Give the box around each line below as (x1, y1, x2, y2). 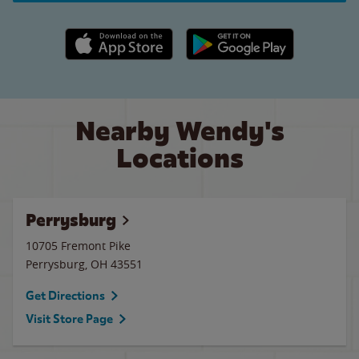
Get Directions (26, 288, 105, 303)
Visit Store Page (26, 312, 113, 326)
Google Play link (185, 28, 269, 44)
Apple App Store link (64, 28, 174, 44)
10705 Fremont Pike (26, 238, 131, 253)
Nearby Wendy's (75, 114, 284, 148)
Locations (115, 141, 244, 175)
